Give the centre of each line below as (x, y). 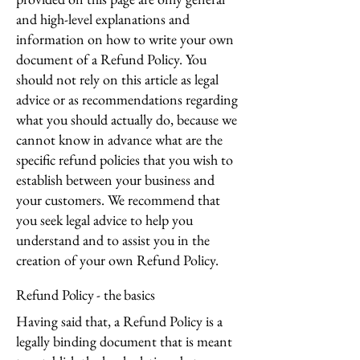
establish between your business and (115, 180)
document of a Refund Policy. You (111, 59)
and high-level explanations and (103, 19)
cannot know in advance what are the (119, 139)
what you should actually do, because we (127, 119)
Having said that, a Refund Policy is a (119, 321)
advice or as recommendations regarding (127, 99)
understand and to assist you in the (113, 240)
